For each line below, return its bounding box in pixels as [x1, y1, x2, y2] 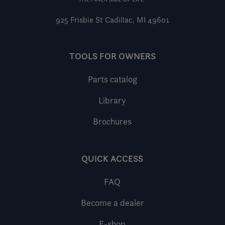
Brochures [93, 116, 132, 127]
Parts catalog [87, 73, 137, 84]
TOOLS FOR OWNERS [69, 50, 156, 62]
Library [98, 94, 127, 105]
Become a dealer [80, 197, 144, 208]
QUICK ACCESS [81, 153, 144, 164]
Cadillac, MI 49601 [102, 15, 169, 25]
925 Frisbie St [55, 15, 103, 25]
